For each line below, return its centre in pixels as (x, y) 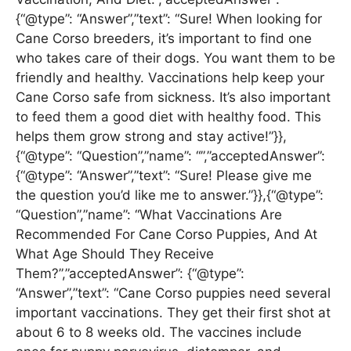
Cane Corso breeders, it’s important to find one (164, 38)
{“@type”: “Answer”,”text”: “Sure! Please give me (164, 175)
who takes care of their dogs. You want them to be (175, 58)
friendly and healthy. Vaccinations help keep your (170, 77)
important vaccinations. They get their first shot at (173, 312)
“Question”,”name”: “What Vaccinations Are (149, 214)
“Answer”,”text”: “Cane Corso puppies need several (173, 293)
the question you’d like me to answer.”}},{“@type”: (170, 195)
